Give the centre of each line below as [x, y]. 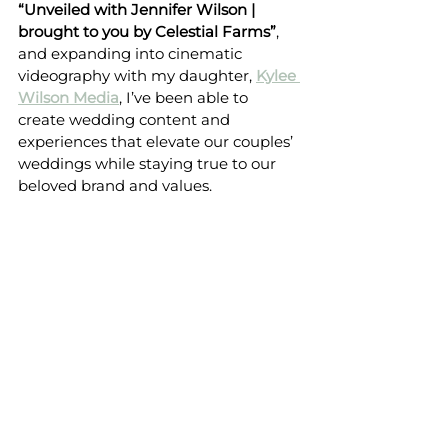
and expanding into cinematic [132, 53]
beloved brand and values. [115, 185]
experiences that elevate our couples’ [157, 141]
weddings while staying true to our [149, 163]
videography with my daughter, [137, 75]
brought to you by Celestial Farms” [147, 31]
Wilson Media [68, 97]
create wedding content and [126, 119]
